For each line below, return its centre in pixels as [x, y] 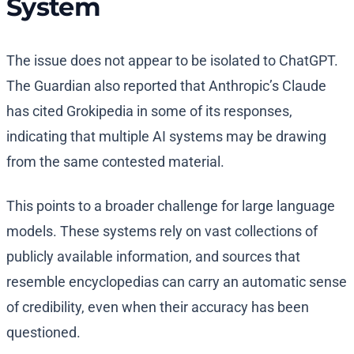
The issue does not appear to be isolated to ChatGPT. [172, 61]
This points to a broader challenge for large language [171, 206]
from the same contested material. [115, 162]
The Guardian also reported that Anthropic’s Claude [166, 86]
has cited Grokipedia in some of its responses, [149, 111]
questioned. [43, 333]
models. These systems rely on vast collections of [162, 232]
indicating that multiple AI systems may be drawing [166, 137]
